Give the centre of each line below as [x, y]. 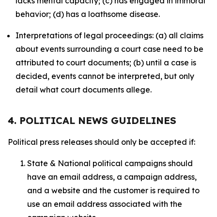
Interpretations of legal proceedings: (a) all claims [109, 35]
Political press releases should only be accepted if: [102, 142]
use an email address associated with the [105, 204]
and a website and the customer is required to [113, 190]
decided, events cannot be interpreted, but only [105, 76]
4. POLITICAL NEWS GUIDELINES [92, 120]
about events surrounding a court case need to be [109, 49]
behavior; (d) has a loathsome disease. [88, 14]
